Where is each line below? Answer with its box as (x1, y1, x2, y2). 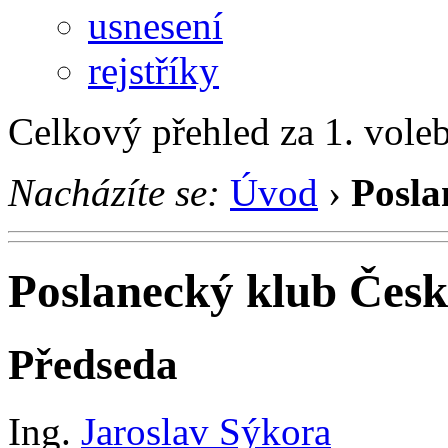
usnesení (88, 3, 223, 47)
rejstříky (88, 48, 219, 92)
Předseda (8, 340, 178, 388)
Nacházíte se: (8, 170, 220, 214)
